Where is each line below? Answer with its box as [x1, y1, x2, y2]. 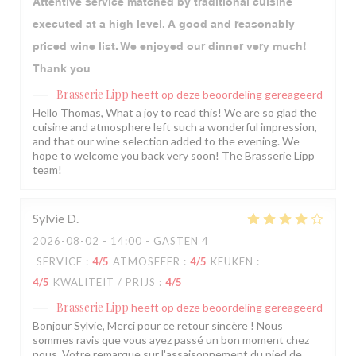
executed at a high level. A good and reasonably [33, 17, 295, 31]
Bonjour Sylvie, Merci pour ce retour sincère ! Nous [33, 319, 283, 333]
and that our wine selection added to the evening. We [33, 134, 300, 149]
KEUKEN [211, 255, 253, 269]
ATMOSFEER [113, 255, 180, 269]
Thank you [33, 62, 91, 75]
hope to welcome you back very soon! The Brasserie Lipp [33, 149, 315, 163]
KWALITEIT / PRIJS [53, 276, 156, 289]
